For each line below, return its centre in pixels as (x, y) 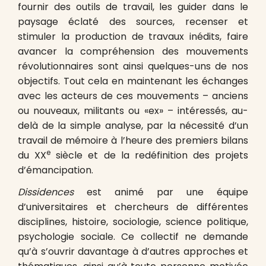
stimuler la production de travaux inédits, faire (133, 37)
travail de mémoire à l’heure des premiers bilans (133, 140)
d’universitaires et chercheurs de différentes (133, 207)
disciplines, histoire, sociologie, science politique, (133, 222)
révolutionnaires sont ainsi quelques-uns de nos (133, 66)
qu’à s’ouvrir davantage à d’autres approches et (133, 251)
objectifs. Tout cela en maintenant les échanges (133, 81)
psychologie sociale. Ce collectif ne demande (133, 237)
